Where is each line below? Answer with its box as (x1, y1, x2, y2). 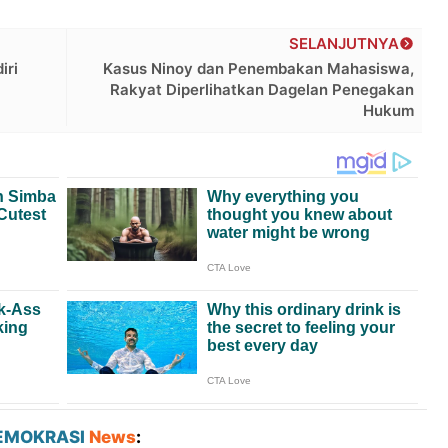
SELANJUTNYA (289, 33, 400, 53)
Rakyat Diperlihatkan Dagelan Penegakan (110, 79, 415, 99)
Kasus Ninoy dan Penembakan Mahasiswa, (103, 58, 415, 78)
